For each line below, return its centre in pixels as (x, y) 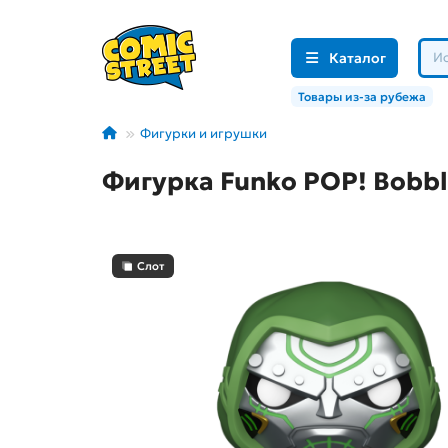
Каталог (357, 57)
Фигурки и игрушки (203, 134)
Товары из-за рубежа (362, 97)
